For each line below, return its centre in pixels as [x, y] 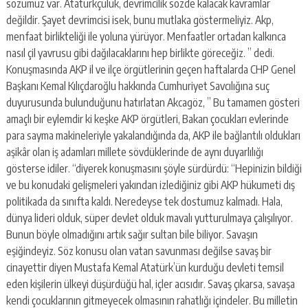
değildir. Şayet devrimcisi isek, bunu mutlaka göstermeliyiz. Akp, [140, 20]
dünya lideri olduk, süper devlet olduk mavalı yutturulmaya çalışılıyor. [149, 218]
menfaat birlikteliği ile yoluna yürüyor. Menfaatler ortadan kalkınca [146, 36]
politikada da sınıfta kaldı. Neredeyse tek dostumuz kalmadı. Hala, [144, 201]
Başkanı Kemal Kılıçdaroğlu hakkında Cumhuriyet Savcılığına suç [137, 86]
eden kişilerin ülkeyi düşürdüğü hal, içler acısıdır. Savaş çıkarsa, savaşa [150, 284]
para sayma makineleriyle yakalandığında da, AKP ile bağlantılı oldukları [153, 135]
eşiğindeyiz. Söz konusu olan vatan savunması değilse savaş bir [139, 251]
